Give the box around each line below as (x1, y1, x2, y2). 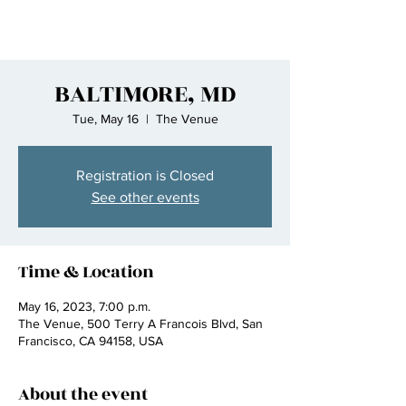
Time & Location (18, 259, 154, 285)
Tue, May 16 (72, 111, 139, 126)
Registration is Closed (76, 168, 214, 183)
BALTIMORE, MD (54, 76, 236, 112)
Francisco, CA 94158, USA (18, 333, 163, 348)
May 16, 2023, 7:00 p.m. (18, 299, 150, 314)
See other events (91, 189, 199, 205)
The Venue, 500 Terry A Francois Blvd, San (18, 316, 263, 331)
